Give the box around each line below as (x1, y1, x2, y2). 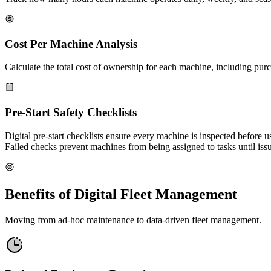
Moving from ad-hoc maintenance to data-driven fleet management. (5, 214, 261, 225)
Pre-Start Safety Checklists (5, 106, 137, 119)
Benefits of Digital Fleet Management (5, 186, 237, 202)
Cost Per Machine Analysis (5, 37, 137, 50)
